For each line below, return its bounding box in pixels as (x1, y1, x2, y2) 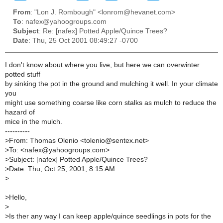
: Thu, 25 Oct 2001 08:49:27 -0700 (28, 37, 138, 45)
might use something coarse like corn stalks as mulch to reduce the (5, 99, 217, 107)
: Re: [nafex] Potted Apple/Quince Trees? (39, 27, 167, 35)
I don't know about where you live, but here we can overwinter (5, 61, 200, 69)
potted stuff (5, 70, 40, 78)
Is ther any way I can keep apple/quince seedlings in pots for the (9, 212, 211, 220)
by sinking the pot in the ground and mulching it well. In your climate (5, 80, 218, 88)
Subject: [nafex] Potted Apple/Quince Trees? (9, 155, 148, 163)
